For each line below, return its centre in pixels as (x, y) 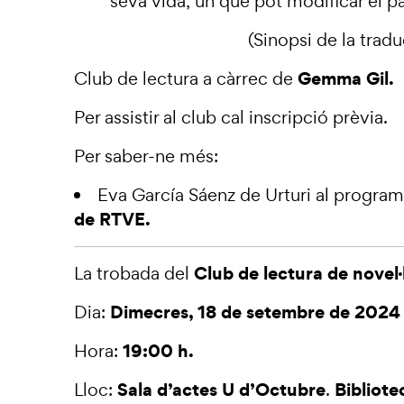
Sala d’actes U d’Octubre (221, 390)
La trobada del (134, 273)
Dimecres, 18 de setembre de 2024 (255, 312)
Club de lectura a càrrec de (186, 78)
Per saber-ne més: (146, 156)
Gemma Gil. (346, 78)
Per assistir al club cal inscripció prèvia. (231, 117)
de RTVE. (112, 219)
